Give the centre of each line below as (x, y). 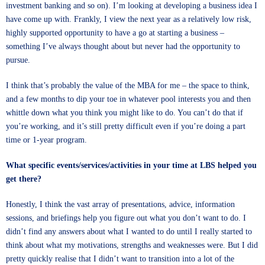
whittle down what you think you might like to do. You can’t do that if (125, 113)
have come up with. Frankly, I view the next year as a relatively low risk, (129, 19)
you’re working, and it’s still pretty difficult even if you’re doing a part (126, 126)
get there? (24, 179)
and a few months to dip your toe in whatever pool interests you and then (128, 99)
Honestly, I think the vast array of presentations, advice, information (120, 204)
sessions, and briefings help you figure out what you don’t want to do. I (126, 218)
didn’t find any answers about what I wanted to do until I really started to (129, 232)
